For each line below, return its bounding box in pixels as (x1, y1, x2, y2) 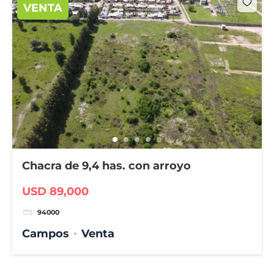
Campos (22, 227, 70, 241)
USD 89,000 (22, 184, 89, 198)
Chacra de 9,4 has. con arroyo (22, 159, 191, 173)
